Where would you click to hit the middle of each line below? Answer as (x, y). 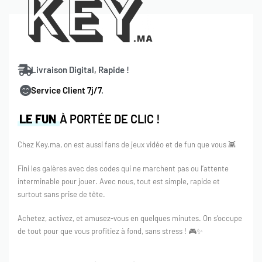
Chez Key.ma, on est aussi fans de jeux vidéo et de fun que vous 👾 (127, 145)
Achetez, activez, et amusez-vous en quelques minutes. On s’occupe (130, 218)
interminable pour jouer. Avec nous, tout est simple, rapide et (119, 182)
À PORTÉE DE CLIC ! (110, 119)
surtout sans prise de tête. (61, 194)
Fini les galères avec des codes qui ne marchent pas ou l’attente (123, 169)
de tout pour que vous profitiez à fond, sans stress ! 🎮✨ (110, 231)
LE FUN (39, 119)
